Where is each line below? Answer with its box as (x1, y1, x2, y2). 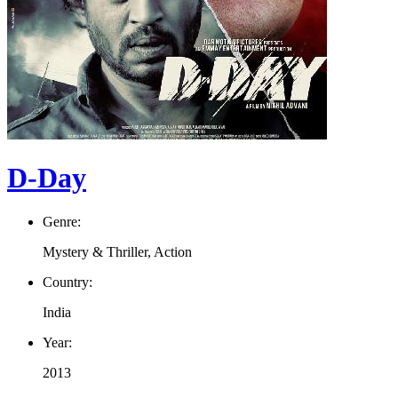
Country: (43, 274, 92, 290)
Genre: (43, 213, 81, 229)
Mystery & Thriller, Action (43, 243, 192, 259)
